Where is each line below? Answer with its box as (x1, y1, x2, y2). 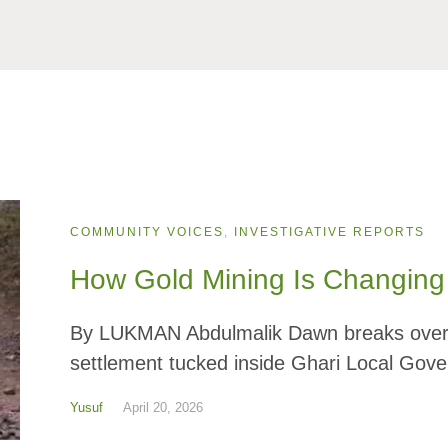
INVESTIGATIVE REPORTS (234, 224, 426, 239)
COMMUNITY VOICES (70, 224, 225, 239)
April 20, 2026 (123, 399, 204, 415)
